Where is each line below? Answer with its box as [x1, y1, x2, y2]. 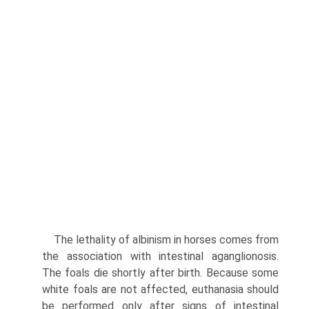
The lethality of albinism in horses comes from [54, 232, 279, 246]
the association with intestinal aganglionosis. [42, 249, 279, 263]
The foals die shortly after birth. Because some [42, 266, 279, 279]
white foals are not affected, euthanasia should [42, 282, 279, 296]
